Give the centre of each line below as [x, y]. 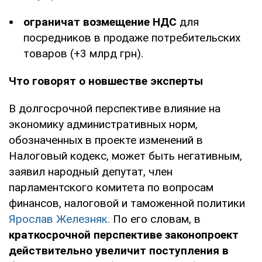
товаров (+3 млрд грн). [83, 53]
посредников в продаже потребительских [132, 37]
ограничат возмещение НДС [101, 22]
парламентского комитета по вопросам [111, 187]
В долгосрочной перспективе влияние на [115, 108]
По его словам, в [157, 219]
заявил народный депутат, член [91, 171]
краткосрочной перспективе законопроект [124, 235]
